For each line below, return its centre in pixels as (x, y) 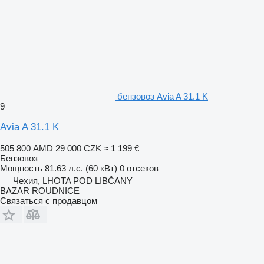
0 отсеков (139, 168)
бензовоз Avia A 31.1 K (163, 96)
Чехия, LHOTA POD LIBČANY (73, 180)
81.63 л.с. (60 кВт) (81, 168)
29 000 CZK (78, 148)
